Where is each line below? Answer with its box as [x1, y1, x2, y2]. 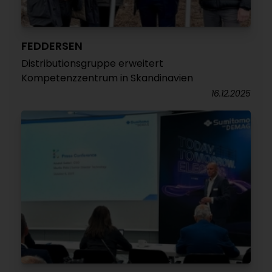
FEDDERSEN [21, 38, 83, 53]
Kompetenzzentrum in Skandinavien [21, 71, 193, 85]
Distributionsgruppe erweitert [21, 56, 163, 70]
